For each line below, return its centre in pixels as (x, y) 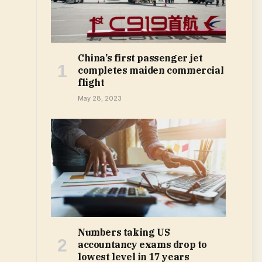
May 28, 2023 (100, 99)
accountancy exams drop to (143, 245)
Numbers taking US (124, 232)
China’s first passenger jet (140, 58)
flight (91, 83)
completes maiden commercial (151, 70)
